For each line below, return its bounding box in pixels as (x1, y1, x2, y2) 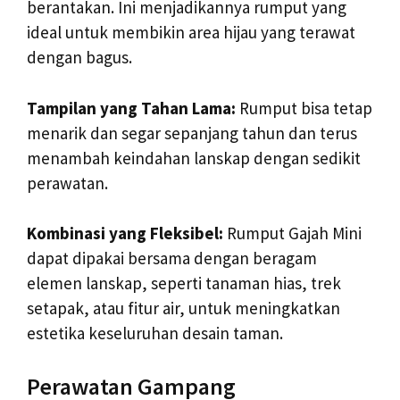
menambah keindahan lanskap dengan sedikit (27, 146, 361, 169)
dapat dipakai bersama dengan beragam (27, 247, 317, 270)
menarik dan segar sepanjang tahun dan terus (27, 121, 357, 144)
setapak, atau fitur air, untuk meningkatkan (27, 297, 340, 320)
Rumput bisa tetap (236, 96, 372, 119)
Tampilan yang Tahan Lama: (27, 96, 236, 119)
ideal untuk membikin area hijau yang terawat (27, 21, 355, 44)
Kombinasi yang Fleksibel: (27, 222, 223, 245)
